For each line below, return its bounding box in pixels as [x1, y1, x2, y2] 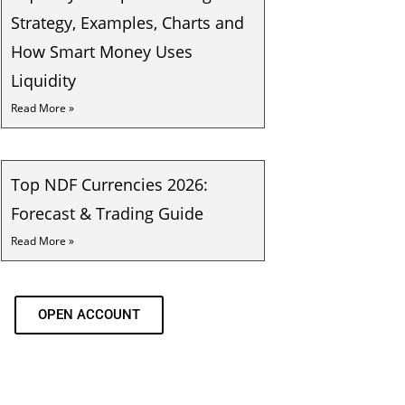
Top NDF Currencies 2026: [11, 174, 208, 195]
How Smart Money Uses [11, 41, 193, 62]
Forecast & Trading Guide [11, 202, 203, 224]
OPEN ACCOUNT [38, 306, 140, 323]
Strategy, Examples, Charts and [11, 12, 244, 33]
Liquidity [11, 70, 76, 91]
